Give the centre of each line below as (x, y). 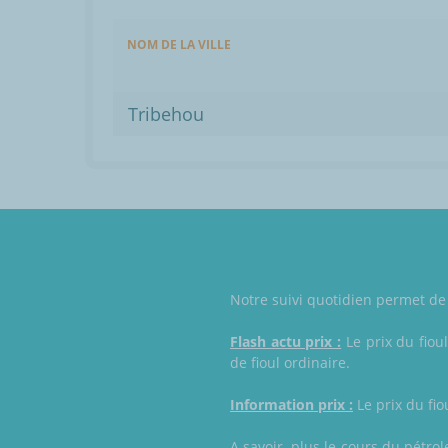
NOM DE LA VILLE (179, 45)
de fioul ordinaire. (290, 363)
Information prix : (291, 405)
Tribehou (166, 114)
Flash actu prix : (286, 342)
